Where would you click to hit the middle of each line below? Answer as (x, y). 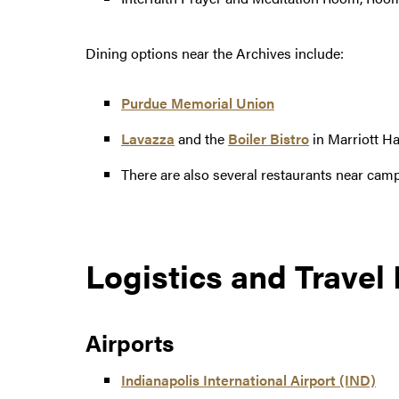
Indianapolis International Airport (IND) (248, 380)
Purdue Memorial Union (198, 103)
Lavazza (148, 139)
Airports (130, 343)
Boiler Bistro (269, 139)
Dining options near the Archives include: (215, 53)
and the (201, 139)
